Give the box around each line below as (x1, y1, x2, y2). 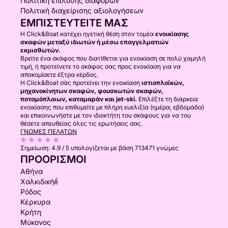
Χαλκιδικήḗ (20, 177, 58, 186)
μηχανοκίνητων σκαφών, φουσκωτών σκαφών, (20, 87, 163, 95)
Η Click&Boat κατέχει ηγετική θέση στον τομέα (20, 30, 155, 38)
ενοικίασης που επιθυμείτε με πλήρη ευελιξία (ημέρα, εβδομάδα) (20, 103, 204, 111)
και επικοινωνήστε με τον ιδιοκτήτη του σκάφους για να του (20, 111, 191, 119)
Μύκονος (20, 218, 51, 226)
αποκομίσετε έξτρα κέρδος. (20, 71, 98, 78)
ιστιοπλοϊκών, (141, 79, 184, 87)
